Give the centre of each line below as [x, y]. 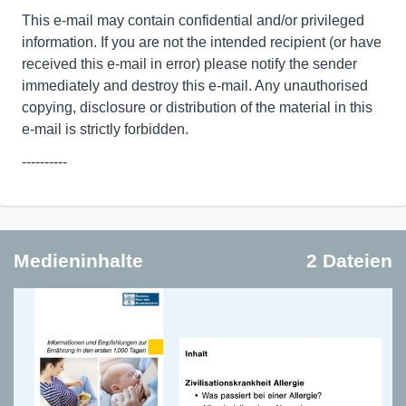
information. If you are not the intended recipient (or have [202, 43]
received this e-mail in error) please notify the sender [189, 64]
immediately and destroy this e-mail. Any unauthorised [195, 86]
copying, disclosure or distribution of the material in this [197, 108]
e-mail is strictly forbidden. [105, 130]
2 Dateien [349, 261]
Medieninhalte [78, 261]
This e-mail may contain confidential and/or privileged [193, 21]
